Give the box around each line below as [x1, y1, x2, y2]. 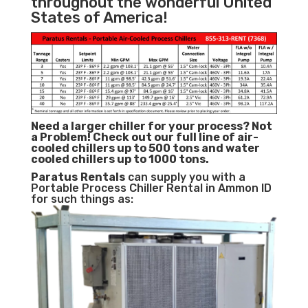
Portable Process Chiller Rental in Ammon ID [30, 181, 272, 195]
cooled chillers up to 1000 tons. [30, 153, 209, 166]
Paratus [30, 170, 78, 184]
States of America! [30, 8, 168, 27]
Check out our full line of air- [92, 131, 258, 144]
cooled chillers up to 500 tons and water [30, 142, 260, 155]
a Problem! [30, 131, 93, 144]
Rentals [80, 170, 125, 184]
